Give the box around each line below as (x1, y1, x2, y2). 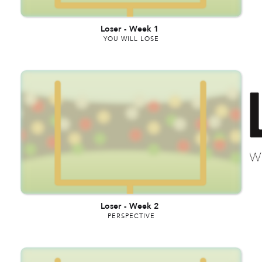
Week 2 (129, 201, 158, 212)
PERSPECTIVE (107, 212, 155, 221)
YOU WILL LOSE (103, 35, 159, 43)
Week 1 (129, 23, 158, 35)
